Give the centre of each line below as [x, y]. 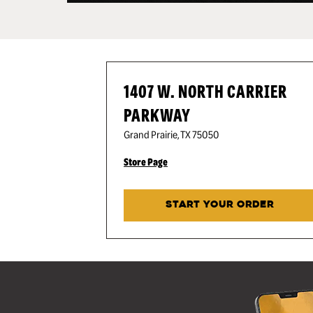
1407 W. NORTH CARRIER [205, 90]
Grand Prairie [151, 134]
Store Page [146, 161]
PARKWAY [157, 114]
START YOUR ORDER [220, 205]
